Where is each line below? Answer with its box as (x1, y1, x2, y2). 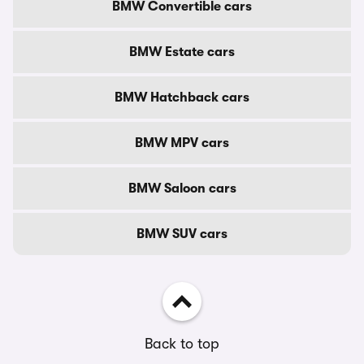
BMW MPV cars (135, 136, 229, 150)
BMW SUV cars (136, 227, 227, 241)
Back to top (145, 336, 219, 352)
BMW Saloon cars (128, 181, 236, 196)
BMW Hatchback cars (115, 90, 249, 105)
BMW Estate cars (129, 45, 235, 59)
